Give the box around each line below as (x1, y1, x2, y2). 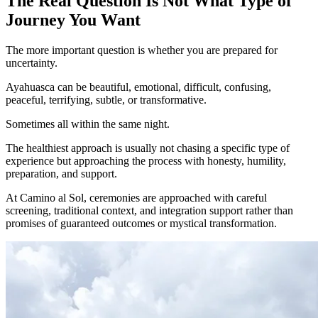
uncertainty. (6, 57, 57, 70)
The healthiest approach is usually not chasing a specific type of (6, 142, 290, 155)
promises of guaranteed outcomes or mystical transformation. (6, 217, 277, 230)
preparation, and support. (6, 168, 117, 180)
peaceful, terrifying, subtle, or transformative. (6, 94, 207, 106)
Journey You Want (6, 11, 141, 30)
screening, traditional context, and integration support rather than (6, 204, 293, 217)
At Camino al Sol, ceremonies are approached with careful (6, 192, 267, 204)
